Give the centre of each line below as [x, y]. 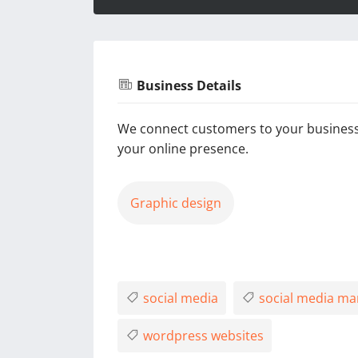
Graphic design [176, 203]
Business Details [187, 86]
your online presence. [183, 149]
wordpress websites [202, 335]
